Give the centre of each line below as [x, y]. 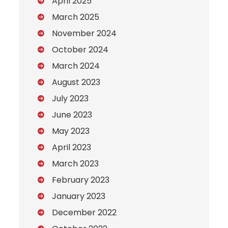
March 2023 [76, 164]
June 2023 [72, 115]
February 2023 [81, 180]
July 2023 [70, 99]
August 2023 [76, 82]
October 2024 [80, 50]
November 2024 [84, 34]
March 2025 [76, 17]
